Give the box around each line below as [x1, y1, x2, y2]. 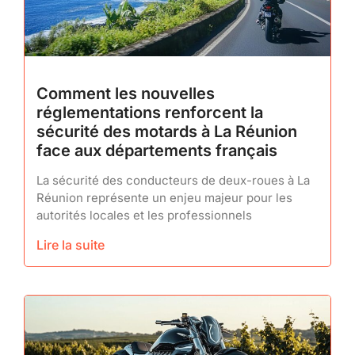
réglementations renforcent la [36, 102, 263, 122]
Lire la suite [36, 236, 105, 253]
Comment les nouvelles [36, 83, 215, 103]
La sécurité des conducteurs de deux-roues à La [36, 172, 310, 188]
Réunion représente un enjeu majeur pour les [36, 189, 292, 205]
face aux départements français [36, 140, 277, 160]
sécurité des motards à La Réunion [36, 121, 297, 141]
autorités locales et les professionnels [36, 207, 252, 223]
